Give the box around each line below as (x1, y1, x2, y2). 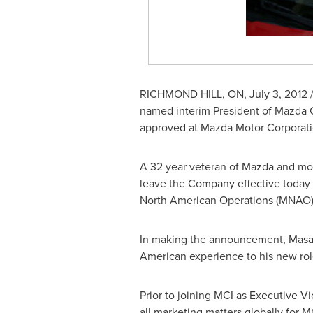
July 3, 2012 (249, 86, 307, 102)
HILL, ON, (197, 86, 249, 102)
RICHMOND (139, 86, 198, 102)
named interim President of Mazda (139, 103, 310, 119)
